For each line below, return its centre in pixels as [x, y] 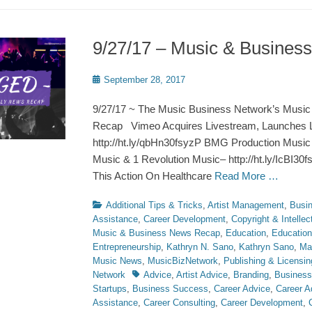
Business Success [170, 289]
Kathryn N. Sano [200, 247]
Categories [114, 204]
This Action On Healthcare [154, 176]
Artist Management [246, 205]
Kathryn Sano [266, 247]
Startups [110, 289]
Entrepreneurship [127, 247]
